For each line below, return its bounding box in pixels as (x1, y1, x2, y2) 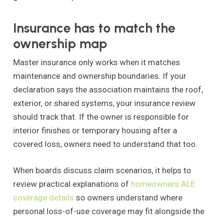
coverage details (13, 192, 74, 202)
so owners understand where (73, 192, 182, 202)
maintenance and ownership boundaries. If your (13, 71, 186, 81)
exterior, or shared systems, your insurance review (13, 98, 196, 109)
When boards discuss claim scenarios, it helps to (13, 165, 191, 175)
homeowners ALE (130, 179, 195, 189)
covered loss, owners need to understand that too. (13, 139, 198, 149)
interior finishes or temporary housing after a (13, 126, 177, 136)
